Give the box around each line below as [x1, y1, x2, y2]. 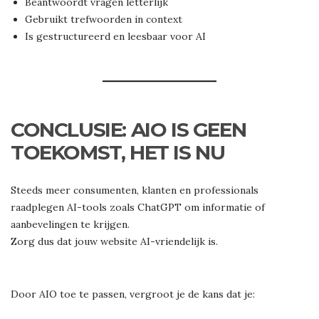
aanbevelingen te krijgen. [11, 218, 130, 231]
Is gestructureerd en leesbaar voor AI [25, 30, 206, 43]
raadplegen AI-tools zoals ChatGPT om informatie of [11, 201, 265, 214]
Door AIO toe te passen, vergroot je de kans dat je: [11, 288, 255, 301]
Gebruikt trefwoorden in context [25, 13, 182, 26]
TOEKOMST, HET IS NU [11, 140, 225, 165]
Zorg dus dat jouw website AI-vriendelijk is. [11, 235, 218, 249]
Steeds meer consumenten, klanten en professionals [11, 184, 258, 197]
